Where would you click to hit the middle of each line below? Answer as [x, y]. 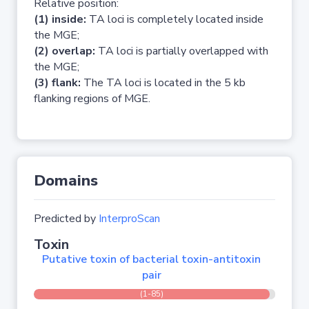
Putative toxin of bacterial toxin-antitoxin [152, 259]
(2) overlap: [64, 51]
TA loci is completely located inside [175, 19]
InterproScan [129, 219]
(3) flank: [57, 83]
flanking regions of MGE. [92, 99]
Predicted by [66, 219]
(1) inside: [60, 19]
